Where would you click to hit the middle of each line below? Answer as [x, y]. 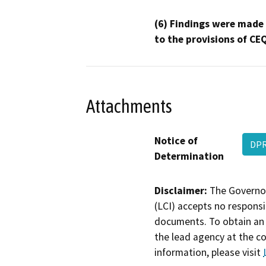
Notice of [176, 141]
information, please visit [209, 253]
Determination [189, 156]
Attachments [129, 106]
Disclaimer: [181, 191]
